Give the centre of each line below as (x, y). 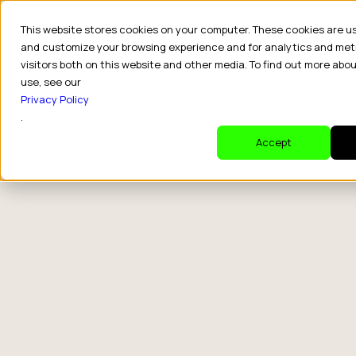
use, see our (51, 82)
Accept (274, 143)
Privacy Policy (55, 99)
